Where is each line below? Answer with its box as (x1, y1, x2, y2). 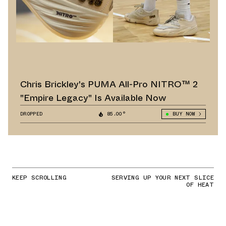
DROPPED (20, 110, 43, 118)
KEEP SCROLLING (12, 173, 67, 183)
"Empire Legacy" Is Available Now (20, 91, 166, 105)
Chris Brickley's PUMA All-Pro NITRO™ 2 (20, 78, 198, 91)
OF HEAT (186, 180, 214, 190)
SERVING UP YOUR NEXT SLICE (111, 173, 214, 183)
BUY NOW (172, 110, 195, 118)
